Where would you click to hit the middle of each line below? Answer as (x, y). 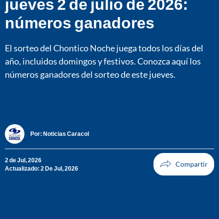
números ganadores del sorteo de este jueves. (90, 74)
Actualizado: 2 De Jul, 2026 (42, 168)
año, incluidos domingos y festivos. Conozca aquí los (103, 61)
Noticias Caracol (66, 134)
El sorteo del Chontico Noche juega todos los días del (104, 48)
